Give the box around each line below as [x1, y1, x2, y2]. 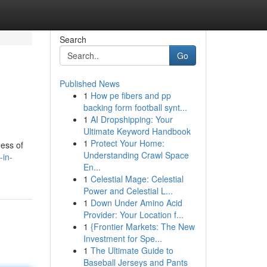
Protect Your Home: [90, 137, 164, 149]
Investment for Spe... [83, 232, 162, 244]
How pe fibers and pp [90, 89, 171, 101]
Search [59, 33, 86, 45]
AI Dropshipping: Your [90, 113, 173, 125]
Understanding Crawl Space [83, 149, 189, 161]
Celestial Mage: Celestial [90, 173, 184, 185]
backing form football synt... [83, 101, 187, 113]
